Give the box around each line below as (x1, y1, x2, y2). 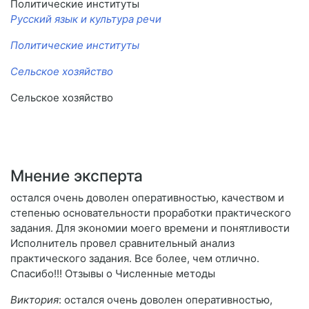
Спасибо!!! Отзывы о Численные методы (10, 267, 215, 281)
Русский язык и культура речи (10, 12, 161, 26)
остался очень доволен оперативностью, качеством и (10, 191, 284, 205)
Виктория (10, 293, 59, 307)
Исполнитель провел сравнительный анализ (10, 237, 235, 250)
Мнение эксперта (10, 166, 143, 186)
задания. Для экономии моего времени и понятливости (10, 221, 290, 235)
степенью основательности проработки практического (10, 206, 291, 220)
